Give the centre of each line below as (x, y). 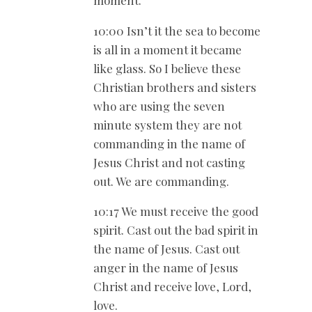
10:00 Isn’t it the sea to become (177, 30)
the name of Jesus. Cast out (166, 249)
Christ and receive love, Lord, (172, 287)
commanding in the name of (169, 143)
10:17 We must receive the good (176, 211)
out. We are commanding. (161, 181)
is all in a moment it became (167, 49)
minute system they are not (167, 124)
